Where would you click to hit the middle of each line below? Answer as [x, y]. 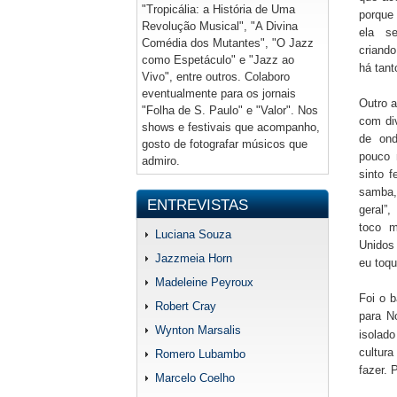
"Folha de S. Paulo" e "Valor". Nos [230, 110]
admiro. [161, 161]
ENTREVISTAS [198, 205]
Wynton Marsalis [198, 330]
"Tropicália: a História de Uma [218, 9]
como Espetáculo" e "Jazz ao [218, 60]
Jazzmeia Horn [194, 258]
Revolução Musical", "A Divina [220, 26]
